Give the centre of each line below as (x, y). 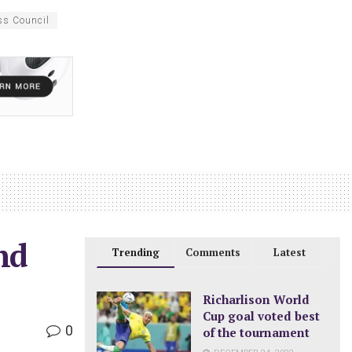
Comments (213, 253)
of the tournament (257, 333)
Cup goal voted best (262, 316)
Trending (136, 253)
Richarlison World (257, 300)
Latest (290, 253)
